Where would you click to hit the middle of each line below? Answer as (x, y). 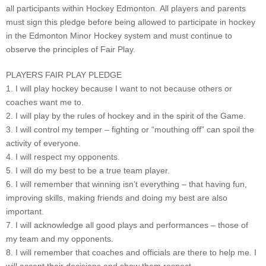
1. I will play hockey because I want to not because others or (119, 88)
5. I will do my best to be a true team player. (88, 170)
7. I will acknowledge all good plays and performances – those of (127, 225)
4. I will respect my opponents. (63, 157)
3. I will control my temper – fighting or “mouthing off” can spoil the (130, 129)
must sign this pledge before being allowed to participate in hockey (131, 22)
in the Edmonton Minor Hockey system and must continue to (119, 36)
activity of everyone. (43, 143)
